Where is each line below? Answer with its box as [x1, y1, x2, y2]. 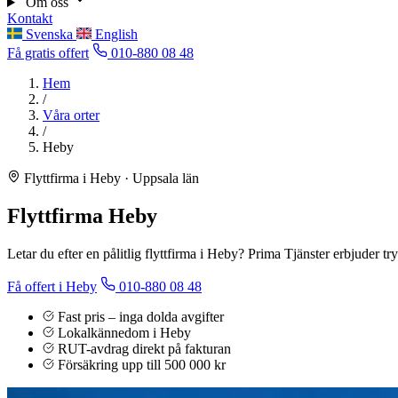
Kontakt [7, 11, 52, 26]
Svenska [26, 27, 76, 42]
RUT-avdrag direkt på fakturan [58, 340, 231, 356]
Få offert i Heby [7, 278, 97, 294]
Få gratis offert [7, 45, 89, 60]
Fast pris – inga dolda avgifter [58, 308, 224, 324]
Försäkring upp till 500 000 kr [58, 356, 226, 372]
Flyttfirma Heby [7, 203, 157, 227]
